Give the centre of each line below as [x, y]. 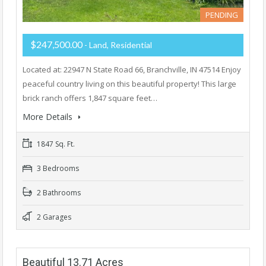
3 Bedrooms [57, 168]
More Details [49, 116]
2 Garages [53, 217]
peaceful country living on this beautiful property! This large [129, 83]
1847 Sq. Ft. [55, 144]
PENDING [222, 15]
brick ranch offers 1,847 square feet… [90, 98]
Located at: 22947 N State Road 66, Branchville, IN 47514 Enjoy [132, 69]
